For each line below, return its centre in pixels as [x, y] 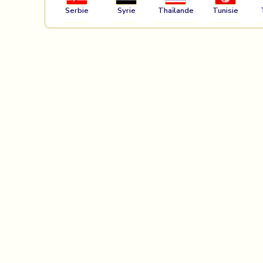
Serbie [77, 10]
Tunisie [225, 10]
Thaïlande [176, 10]
